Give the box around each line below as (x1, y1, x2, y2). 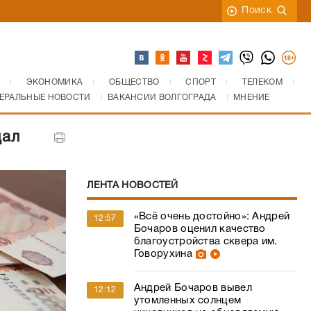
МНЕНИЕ (233, 94, 270, 101)
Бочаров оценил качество (133, 224, 266, 234)
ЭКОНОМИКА (26, 78, 83, 86)
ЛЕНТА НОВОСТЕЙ (86, 181, 178, 190)
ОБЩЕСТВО (109, 78, 160, 86)
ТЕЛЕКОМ (242, 78, 283, 86)
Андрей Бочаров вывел (133, 283, 252, 293)
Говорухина (133, 249, 192, 259)
